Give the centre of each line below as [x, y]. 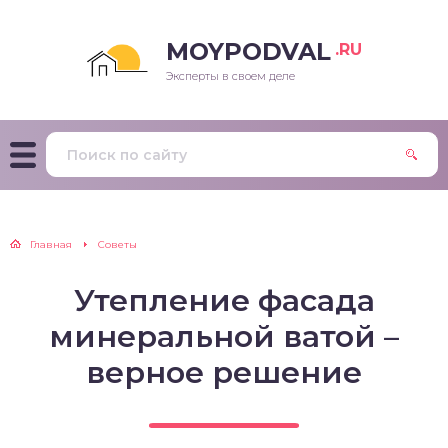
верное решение [224, 372]
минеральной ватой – [224, 336]
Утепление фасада [224, 300]
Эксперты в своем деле [230, 76]
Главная [51, 244]
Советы [117, 244]
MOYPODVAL [248, 51]
